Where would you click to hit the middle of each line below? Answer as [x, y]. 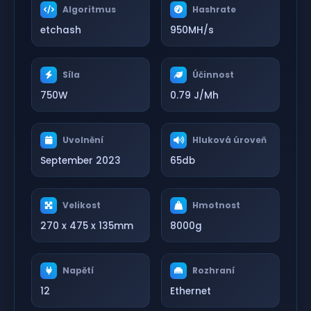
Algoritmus [89, 9]
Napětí [78, 270]
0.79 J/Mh [194, 95]
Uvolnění [83, 140]
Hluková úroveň [229, 140]
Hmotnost [216, 205]
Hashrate [214, 9]
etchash [61, 30]
